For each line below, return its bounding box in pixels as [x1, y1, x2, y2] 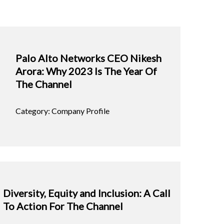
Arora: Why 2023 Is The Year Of [15, 65, 157, 77]
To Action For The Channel [3, 200, 123, 212]
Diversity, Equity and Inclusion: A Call [3, 187, 170, 199]
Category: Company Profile [15, 106, 109, 116]
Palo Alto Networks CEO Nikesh [15, 52, 161, 64]
